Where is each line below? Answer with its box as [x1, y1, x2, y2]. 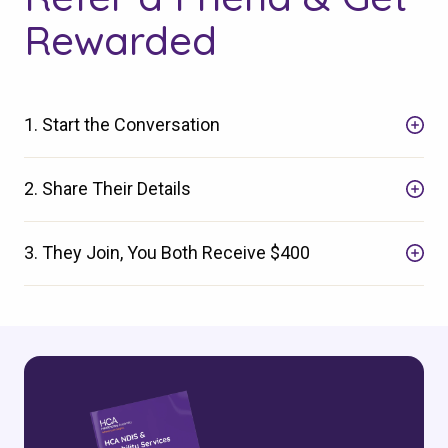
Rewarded [24, 14, 217, 65]
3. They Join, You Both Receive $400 [24, 241, 310, 263]
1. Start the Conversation [24, 113, 220, 135]
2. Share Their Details [24, 177, 191, 199]
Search [182, 80, 248, 105]
